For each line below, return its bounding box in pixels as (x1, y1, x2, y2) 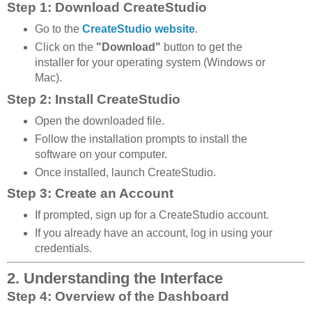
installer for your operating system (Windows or (34, 56, 265, 68)
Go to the (34, 22, 82, 35)
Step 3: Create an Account (7, 186, 173, 201)
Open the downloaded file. (34, 114, 164, 127)
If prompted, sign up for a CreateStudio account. (34, 209, 269, 221)
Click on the (34, 40, 96, 53)
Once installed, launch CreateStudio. (34, 166, 216, 178)
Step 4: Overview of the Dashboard (7, 289, 229, 304)
